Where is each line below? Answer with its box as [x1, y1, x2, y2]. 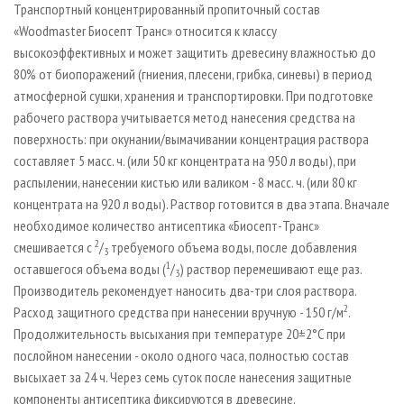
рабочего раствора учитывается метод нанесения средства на [14, 108, 355, 127]
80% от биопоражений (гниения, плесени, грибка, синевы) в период [14, 65, 372, 84]
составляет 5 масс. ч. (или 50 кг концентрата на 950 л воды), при [14, 151, 356, 170]
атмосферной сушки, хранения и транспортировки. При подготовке [14, 87, 373, 106]
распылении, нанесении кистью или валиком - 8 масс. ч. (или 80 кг [14, 173, 357, 192]
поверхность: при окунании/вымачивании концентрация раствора [14, 130, 369, 149]
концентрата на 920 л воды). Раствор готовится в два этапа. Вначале [14, 195, 390, 214]
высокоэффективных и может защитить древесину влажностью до [14, 43, 376, 62]
